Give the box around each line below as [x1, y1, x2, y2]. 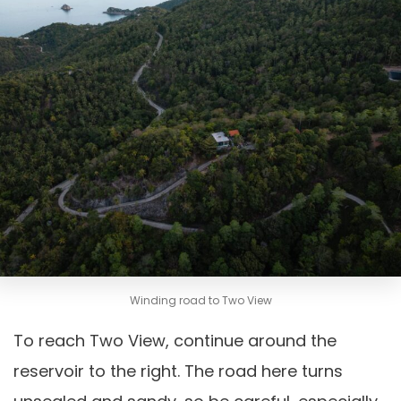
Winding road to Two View [129, 293, 272, 308]
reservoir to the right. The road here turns [13, 360, 343, 382]
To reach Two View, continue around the [13, 329, 337, 352]
